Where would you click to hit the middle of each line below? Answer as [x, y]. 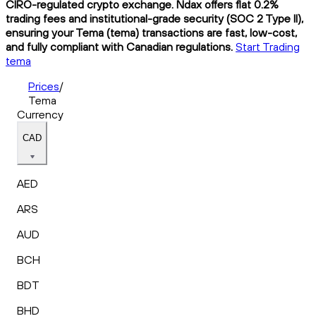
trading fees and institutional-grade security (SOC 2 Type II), [154, 18]
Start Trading [268, 46]
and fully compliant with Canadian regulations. [119, 46]
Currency [40, 114]
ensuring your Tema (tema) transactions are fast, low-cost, [151, 32]
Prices [44, 86]
